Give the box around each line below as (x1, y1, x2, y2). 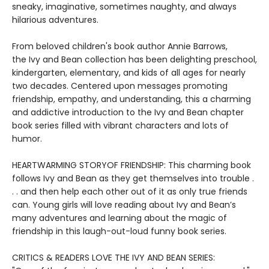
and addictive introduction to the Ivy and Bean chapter (12, 106, 244, 119)
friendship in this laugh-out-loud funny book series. (12, 225, 226, 238)
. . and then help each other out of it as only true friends (12, 186, 247, 198)
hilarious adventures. (12, 14, 98, 26)
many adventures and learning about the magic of (12, 212, 227, 225)
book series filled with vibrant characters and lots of (12, 119, 229, 132)
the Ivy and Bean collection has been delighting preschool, (12, 53, 257, 66)
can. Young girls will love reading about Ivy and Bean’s (12, 199, 236, 211)
